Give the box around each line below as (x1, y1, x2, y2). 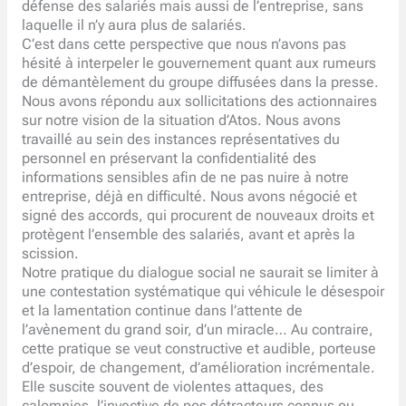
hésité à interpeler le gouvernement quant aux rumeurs (21, 54, 376, 72)
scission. (21, 245, 79, 262)
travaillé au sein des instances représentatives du (21, 130, 340, 148)
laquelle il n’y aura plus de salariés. (21, 16, 246, 34)
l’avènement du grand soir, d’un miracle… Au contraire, (21, 321, 373, 338)
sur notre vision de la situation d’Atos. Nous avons (21, 111, 341, 129)
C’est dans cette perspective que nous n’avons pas (21, 35, 346, 53)
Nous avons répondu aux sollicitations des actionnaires (21, 92, 377, 110)
